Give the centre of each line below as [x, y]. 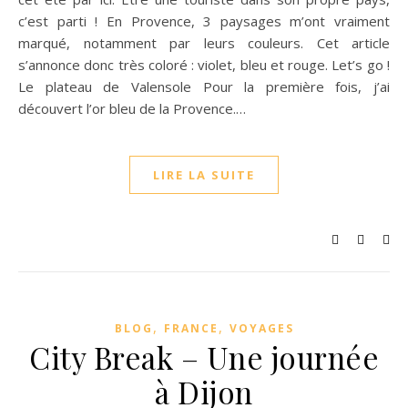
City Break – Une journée [204, 357]
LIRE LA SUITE [204, 175]
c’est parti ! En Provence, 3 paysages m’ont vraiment [204, 21]
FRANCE [191, 328]
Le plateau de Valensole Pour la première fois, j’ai [204, 87]
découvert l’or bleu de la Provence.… [132, 108]
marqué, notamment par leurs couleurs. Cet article [204, 43]
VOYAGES [261, 328]
